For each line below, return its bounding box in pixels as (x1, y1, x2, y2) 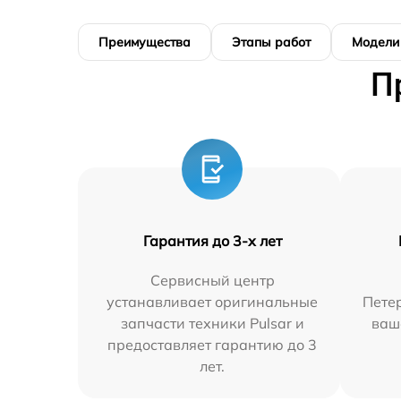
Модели (352, 33, 399, 50)
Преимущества (98, 33, 191, 50)
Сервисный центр (149, 270, 275, 289)
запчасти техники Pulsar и (120, 313, 304, 332)
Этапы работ (232, 33, 311, 50)
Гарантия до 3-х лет (142, 231, 282, 250)
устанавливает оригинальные (107, 292, 319, 311)
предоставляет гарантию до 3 (107, 335, 318, 354)
